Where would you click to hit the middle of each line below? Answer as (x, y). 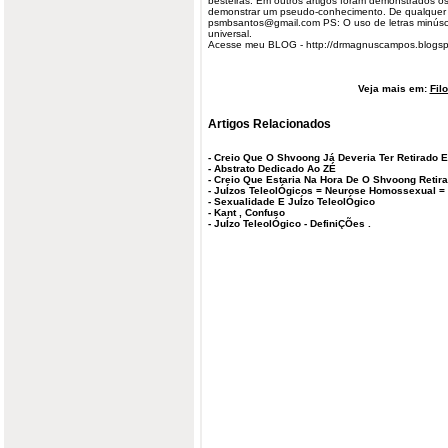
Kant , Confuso (249, 213)
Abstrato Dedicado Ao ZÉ (275, 169)
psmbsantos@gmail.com (264, 22)
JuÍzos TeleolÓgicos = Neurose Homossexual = (329, 191)
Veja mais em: (393, 88)
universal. (230, 33)
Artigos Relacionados (269, 123)
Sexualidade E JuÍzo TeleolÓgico (294, 202)
